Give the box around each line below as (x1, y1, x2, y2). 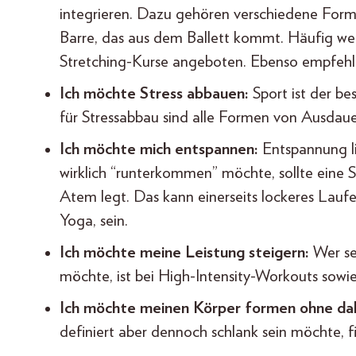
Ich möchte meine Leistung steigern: (60, 244, 309, 261)
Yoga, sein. (60, 212, 128, 230)
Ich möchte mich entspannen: (60, 141, 258, 158)
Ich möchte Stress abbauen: (60, 85, 253, 103)
